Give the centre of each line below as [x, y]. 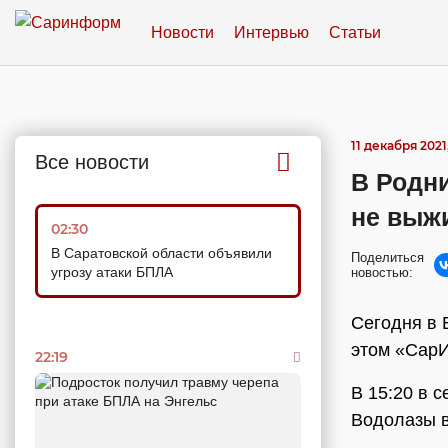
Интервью [271, 32]
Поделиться [387, 257]
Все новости [92, 162]
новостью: [382, 272]
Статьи [355, 32]
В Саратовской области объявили [161, 253]
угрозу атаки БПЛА [112, 272]
